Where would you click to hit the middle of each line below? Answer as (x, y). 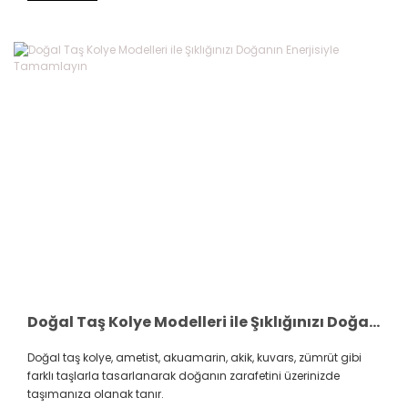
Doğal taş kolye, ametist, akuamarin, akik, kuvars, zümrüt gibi (194, 357)
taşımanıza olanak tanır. (96, 393)
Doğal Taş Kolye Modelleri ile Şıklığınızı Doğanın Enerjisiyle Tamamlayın (374, 321)
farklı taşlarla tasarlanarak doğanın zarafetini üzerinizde (184, 375)
